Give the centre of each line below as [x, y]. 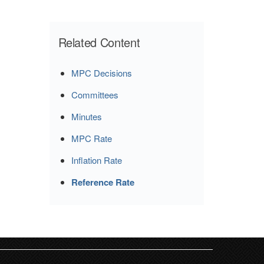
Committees [95, 94]
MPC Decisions [102, 72]
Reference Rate [103, 182]
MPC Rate [92, 138]
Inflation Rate [97, 160]
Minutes [87, 116]
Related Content [99, 42]
